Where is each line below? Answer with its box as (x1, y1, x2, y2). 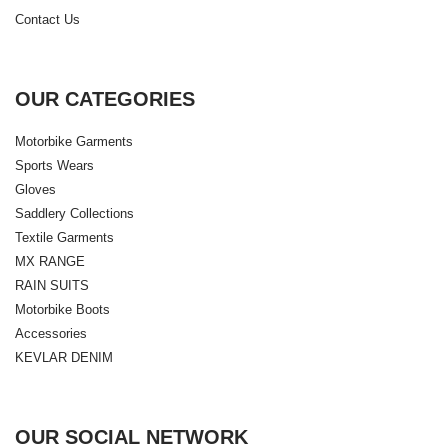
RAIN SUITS (15, 278, 89, 294)
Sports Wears (15, 158, 94, 174)
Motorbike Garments (15, 134, 133, 150)
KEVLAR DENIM (15, 350, 113, 366)
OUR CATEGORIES (15, 88, 195, 111)
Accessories (15, 326, 87, 342)
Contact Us (15, 12, 80, 28)
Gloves (15, 182, 56, 198)
